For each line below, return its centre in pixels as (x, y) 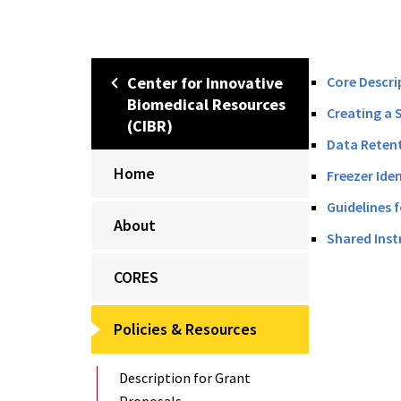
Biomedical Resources (206, 105)
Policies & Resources (185, 329)
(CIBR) (150, 126)
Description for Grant (185, 378)
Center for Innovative (205, 83)
